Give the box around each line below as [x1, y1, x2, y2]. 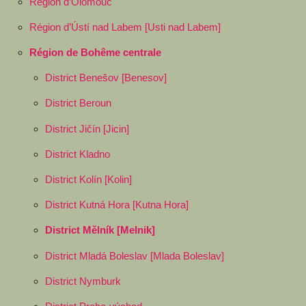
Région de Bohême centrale [29, 46, 161, 59]
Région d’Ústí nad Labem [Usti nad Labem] [29, 20, 221, 33]
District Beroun [44, 97, 111, 109]
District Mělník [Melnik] [44, 224, 155, 236]
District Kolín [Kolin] [44, 173, 132, 186]
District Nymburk [44, 275, 121, 287]
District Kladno [44, 148, 110, 160]
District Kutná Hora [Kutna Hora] [44, 199, 189, 211]
